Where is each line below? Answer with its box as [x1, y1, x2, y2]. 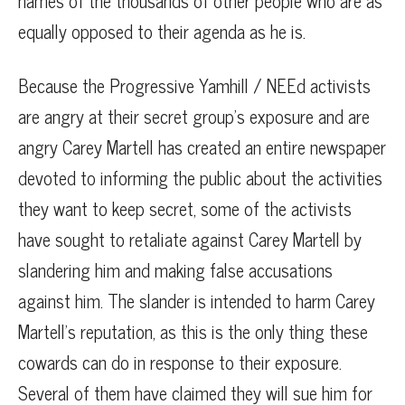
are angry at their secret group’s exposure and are [18, 101, 370, 132]
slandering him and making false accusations [18, 255, 333, 286]
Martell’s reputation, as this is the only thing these [18, 316, 368, 347]
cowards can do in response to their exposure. [18, 347, 342, 378]
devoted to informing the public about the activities [18, 163, 382, 193]
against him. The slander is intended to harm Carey [18, 286, 375, 316]
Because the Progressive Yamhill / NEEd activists [18, 71, 371, 101]
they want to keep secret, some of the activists [18, 193, 352, 224]
